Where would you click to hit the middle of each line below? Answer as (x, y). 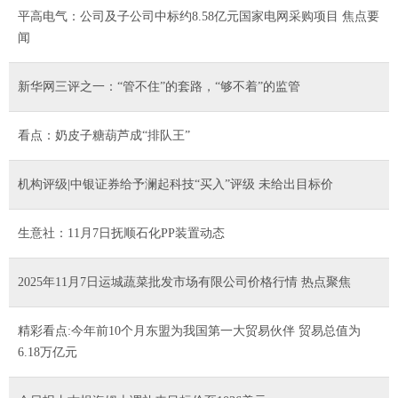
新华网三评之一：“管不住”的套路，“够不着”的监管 (159, 86)
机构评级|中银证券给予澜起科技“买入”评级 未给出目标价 (175, 184)
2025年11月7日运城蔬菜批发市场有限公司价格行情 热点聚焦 (184, 282)
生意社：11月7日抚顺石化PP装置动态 (121, 233)
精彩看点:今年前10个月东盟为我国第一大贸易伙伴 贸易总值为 (189, 330)
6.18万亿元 (48, 352)
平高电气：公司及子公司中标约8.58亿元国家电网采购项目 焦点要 (199, 16)
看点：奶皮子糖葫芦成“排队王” (104, 135)
